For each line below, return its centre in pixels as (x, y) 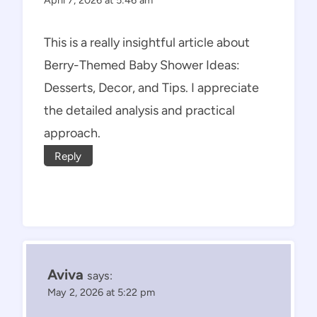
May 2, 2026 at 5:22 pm (101, 292)
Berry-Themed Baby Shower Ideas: (142, 65)
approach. (72, 133)
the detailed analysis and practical (139, 110)
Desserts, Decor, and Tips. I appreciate (151, 87)
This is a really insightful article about (147, 42)
